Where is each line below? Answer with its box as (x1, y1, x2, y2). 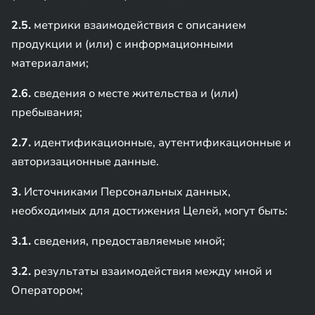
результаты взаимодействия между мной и (31, 264, 272, 279)
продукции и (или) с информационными (11, 37, 233, 52)
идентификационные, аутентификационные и (31, 135, 291, 150)
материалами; (11, 56, 89, 71)
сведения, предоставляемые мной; (31, 233, 225, 249)
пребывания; (11, 105, 82, 120)
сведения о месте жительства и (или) (31, 86, 238, 101)
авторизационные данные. (11, 154, 159, 169)
